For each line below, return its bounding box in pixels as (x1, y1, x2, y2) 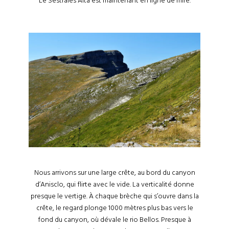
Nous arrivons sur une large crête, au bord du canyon (34, 167, 195, 178)
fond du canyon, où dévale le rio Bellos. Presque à (38, 214, 191, 225)
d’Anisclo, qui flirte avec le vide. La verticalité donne (35, 179, 194, 190)
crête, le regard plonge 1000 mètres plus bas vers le (36, 202, 193, 213)
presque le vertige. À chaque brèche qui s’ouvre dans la (30, 191, 199, 201)
